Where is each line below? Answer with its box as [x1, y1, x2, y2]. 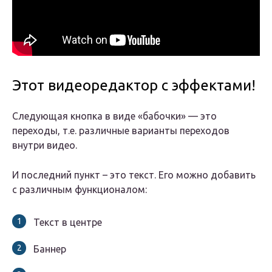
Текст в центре [33, 217, 102, 228]
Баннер [33, 243, 66, 255]
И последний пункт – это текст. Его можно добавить [12, 169, 256, 181]
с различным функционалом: [12, 184, 147, 195]
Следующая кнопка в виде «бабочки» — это [12, 110, 217, 122]
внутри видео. [12, 140, 77, 151]
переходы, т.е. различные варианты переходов [12, 125, 229, 137]
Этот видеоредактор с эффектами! [12, 77, 256, 94]
